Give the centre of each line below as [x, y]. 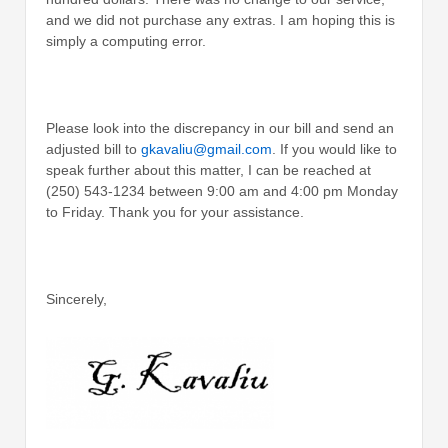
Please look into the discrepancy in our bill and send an [220, 127]
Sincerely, [76, 298]
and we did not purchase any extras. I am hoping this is [220, 20]
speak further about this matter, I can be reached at [208, 169]
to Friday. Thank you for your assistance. [175, 211]
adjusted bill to [93, 148]
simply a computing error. [126, 41]
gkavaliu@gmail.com [206, 148]
